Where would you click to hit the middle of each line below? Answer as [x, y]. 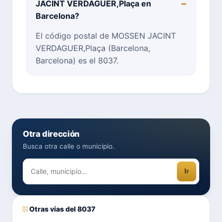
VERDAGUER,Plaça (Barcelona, [93, 48]
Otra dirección [51, 134]
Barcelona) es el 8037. [77, 60]
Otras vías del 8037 [62, 209]
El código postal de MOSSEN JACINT [106, 35]
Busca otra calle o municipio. [69, 146]
